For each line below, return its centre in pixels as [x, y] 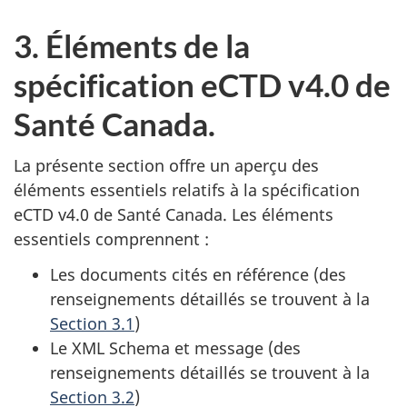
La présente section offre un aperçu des [166, 165]
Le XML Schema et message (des [175, 347]
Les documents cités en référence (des [198, 274]
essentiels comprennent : [111, 239]
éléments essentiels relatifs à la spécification [187, 190]
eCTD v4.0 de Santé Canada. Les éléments [174, 214]
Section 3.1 [92, 323]
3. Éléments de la [132, 45]
